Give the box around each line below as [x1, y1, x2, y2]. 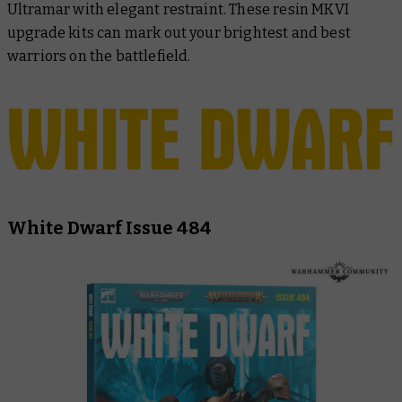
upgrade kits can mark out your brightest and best [7, 23, 351, 41]
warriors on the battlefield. [7, 47, 191, 65]
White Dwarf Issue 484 [7, 216, 212, 239]
